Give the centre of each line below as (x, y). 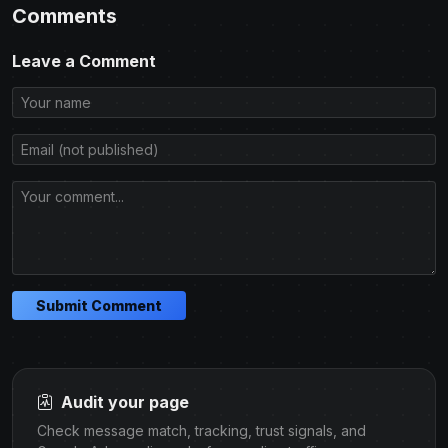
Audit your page (123, 401)
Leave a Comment (84, 60)
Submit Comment (99, 305)
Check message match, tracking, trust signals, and (201, 430)
